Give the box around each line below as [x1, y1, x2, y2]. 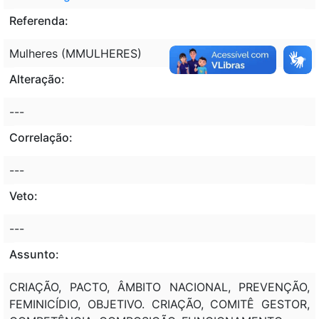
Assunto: [9, 246, 59, 261]
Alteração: [9, 71, 65, 86]
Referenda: [9, 13, 68, 28]
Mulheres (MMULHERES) [9, 46, 142, 61]
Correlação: [9, 130, 73, 145]
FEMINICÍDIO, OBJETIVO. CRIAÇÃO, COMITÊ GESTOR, [9, 296, 310, 311]
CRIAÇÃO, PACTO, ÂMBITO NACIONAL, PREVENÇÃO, [9, 279, 310, 294]
